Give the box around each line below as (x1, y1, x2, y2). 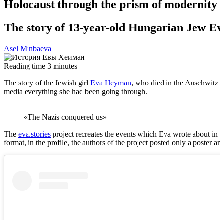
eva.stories (18, 129, 51, 138)
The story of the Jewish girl (4, 78, 90, 87)
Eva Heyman (90, 78, 131, 87)
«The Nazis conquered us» (24, 112, 107, 121)
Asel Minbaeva (4, 44, 51, 53)
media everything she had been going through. (4, 87, 151, 96)
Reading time (4, 61, 45, 70)
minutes (53, 61, 77, 70)
